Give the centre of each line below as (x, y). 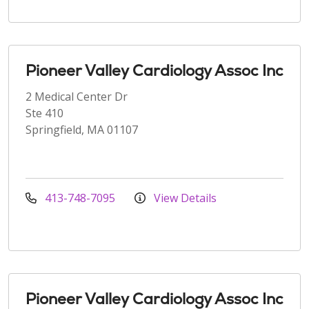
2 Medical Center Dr (77, 96)
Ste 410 (44, 113)
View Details (184, 198)
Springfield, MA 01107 (82, 129)
